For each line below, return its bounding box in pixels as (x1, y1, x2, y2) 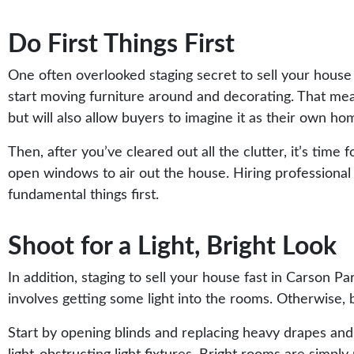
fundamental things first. (8, 188, 159, 202)
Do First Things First (8, 32, 235, 57)
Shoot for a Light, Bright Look (8, 234, 337, 259)
